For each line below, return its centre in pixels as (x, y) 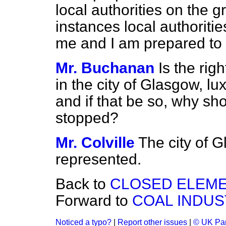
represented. (98, 159)
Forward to (94, 201)
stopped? (87, 118)
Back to (83, 184)
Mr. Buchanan (105, 68)
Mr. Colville (95, 143)
